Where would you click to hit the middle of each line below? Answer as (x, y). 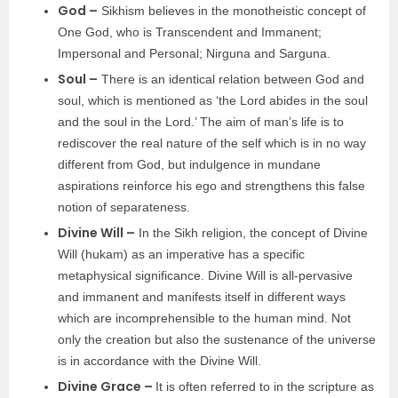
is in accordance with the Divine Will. (161, 361)
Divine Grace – (107, 386)
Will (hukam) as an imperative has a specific (181, 254)
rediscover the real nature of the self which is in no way (212, 143)
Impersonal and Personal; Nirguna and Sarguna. (194, 53)
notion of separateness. (124, 207)
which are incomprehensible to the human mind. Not (204, 318)
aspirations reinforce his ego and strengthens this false (211, 186)
